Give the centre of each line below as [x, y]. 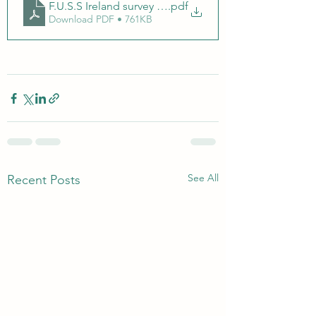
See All [203, 178]
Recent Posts [44, 180]
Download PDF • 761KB [101, 19]
